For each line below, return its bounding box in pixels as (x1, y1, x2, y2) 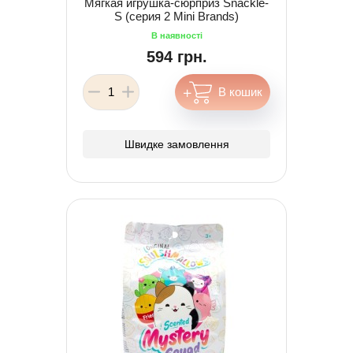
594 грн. (146, 47, 207, 65)
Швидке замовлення (124, 137, 229, 150)
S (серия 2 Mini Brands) (114, 9, 239, 23)
